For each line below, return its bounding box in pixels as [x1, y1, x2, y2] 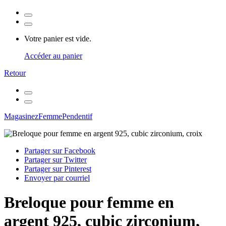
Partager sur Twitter [24, 155, 87, 164]
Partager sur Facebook [24, 146, 95, 155]
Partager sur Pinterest [24, 164, 91, 173]
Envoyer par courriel [24, 174, 90, 182]
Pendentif [62, 112, 92, 121]
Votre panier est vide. [24, 34, 91, 43]
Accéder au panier [24, 51, 82, 60]
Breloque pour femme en [4, 193, 174, 212]
